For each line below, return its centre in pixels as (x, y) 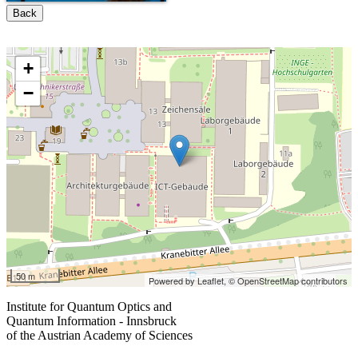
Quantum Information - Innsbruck (91, 321)
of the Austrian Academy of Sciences (99, 336)
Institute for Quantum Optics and (89, 307)
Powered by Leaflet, (189, 281)
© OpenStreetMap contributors (288, 281)
